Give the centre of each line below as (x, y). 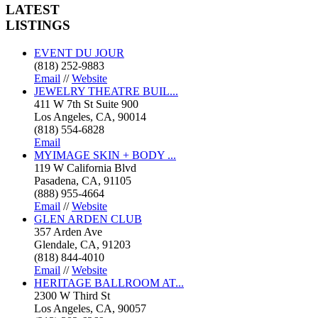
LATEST (33, 10)
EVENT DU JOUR (79, 53)
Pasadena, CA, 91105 (83, 181)
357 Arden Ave (68, 232)
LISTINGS (38, 26)
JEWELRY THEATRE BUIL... (106, 91)
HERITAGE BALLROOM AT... (109, 283)
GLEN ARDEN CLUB (88, 219)
